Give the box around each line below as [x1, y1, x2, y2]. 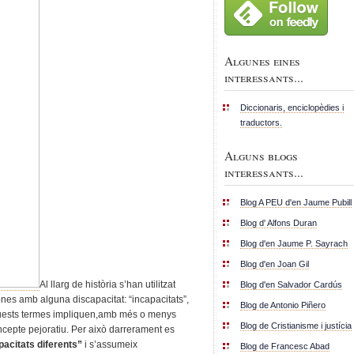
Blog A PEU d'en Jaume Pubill [240, 197, 352, 207]
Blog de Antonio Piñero [240, 299, 326, 310]
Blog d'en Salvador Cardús [240, 279, 342, 289]
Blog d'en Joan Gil [240, 258, 309, 269]
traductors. [240, 117, 282, 127]
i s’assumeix [82, 339, 137, 350]
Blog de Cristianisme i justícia [240, 320, 352, 330]
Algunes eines [224, 52, 300, 69]
